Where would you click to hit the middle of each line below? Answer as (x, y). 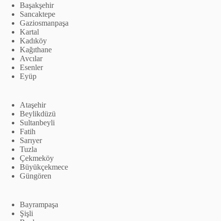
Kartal (29, 32)
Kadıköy (33, 41)
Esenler (31, 67)
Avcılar (31, 58)
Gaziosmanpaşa (44, 23)
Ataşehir (33, 105)
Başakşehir (37, 5)
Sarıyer (31, 140)
